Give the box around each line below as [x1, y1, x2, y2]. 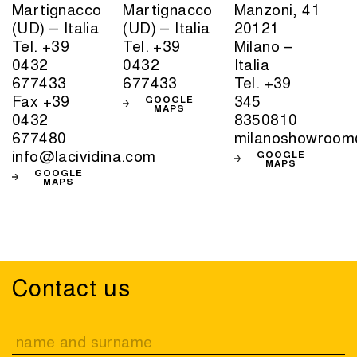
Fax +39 [12, 88, 70, 111]
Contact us [12, 270, 131, 303]
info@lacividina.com [12, 143, 156, 166]
